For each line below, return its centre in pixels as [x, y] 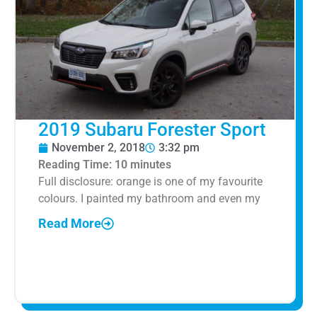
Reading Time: [76, 165]
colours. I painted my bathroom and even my [149, 199]
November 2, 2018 [98, 148]
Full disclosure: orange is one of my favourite [150, 182]
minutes [151, 165]
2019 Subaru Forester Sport [152, 130]
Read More [70, 224]
